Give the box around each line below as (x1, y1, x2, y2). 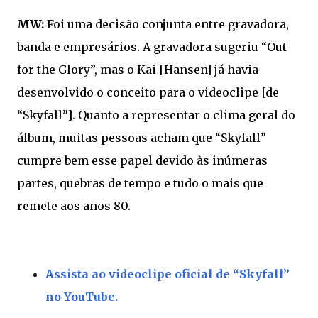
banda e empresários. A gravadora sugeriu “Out (17, 40, 287, 55)
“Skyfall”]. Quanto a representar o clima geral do (17, 108, 295, 123)
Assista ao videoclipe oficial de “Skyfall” (45, 267, 290, 282)
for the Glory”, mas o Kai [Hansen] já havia (17, 62, 258, 77)
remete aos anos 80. (17, 199, 133, 214)
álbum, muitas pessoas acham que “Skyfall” (17, 131, 266, 146)
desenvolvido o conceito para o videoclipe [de (17, 85, 279, 100)
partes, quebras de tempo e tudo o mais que (17, 176, 263, 191)
